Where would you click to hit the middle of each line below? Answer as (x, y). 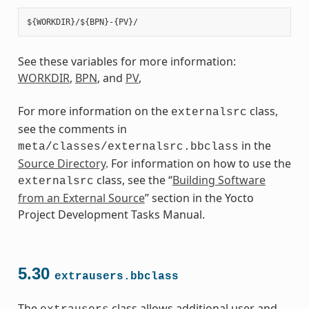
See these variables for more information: (127, 61)
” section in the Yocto (199, 198)
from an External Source (81, 198)
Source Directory (61, 163)
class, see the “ (133, 180)
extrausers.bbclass (116, 276)
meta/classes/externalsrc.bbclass (128, 147)
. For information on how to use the (198, 163)
